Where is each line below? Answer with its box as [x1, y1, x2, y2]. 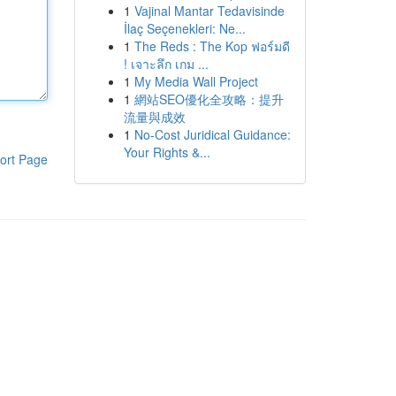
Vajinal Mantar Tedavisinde [133, 2, 285, 19]
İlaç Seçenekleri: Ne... [123, 19, 246, 37]
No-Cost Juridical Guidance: [133, 126, 291, 143]
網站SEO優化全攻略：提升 [133, 90, 284, 108]
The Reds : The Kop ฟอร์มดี [133, 37, 290, 55]
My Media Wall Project [133, 72, 258, 90]
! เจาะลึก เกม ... [123, 55, 209, 72]
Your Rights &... [123, 143, 210, 161]
